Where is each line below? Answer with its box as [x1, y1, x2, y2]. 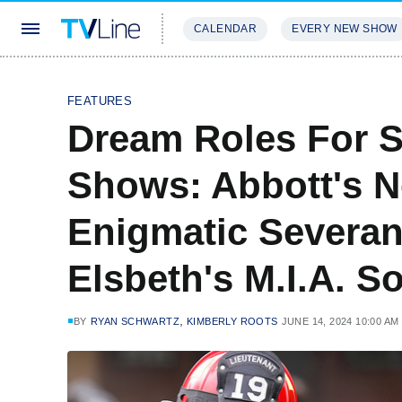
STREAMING [183, 75, 257, 89]
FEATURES [67, 94, 133, 108]
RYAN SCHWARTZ [90, 316, 180, 327]
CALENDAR [194, 22, 258, 35]
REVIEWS [278, 75, 336, 89]
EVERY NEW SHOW [292, 22, 398, 35]
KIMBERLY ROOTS [187, 316, 278, 327]
